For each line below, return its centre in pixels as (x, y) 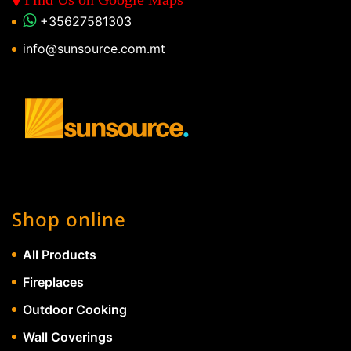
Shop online (69, 219)
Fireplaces (53, 282)
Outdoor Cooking (75, 309)
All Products (60, 254)
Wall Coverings (68, 337)
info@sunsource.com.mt (94, 49)
